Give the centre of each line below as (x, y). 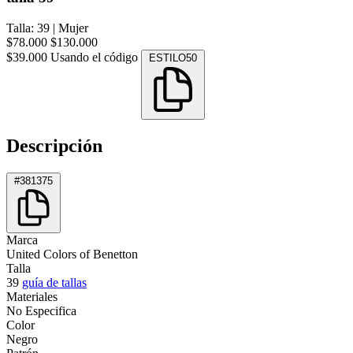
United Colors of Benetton (72, 254)
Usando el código (96, 57)
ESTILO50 (173, 58)
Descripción (54, 145)
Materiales (32, 296)
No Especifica (41, 310)
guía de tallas (54, 282)
